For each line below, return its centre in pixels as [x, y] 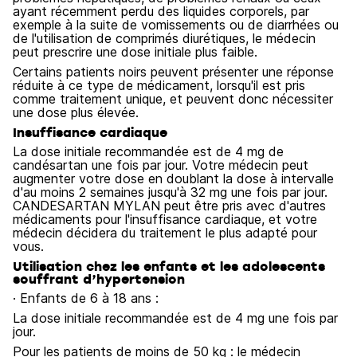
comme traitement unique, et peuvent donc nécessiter [173, 99]
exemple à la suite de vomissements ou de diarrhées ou [176, 25]
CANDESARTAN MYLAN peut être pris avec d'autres [169, 206]
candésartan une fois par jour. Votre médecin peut [161, 165]
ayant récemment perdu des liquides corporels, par [161, 11]
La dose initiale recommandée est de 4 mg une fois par [175, 318]
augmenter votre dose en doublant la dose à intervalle [173, 178]
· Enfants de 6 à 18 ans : [86, 298]
